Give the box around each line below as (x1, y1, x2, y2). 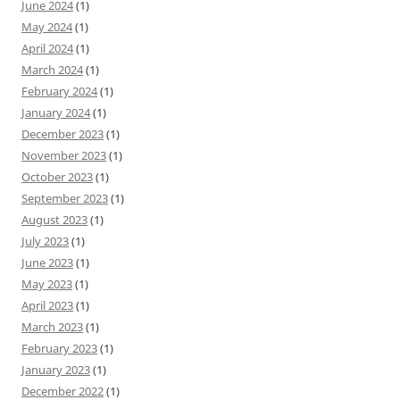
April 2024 (21, 39, 73, 56)
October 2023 (21, 168, 93, 185)
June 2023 (21, 254, 73, 271)
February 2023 (21, 339, 97, 356)
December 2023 (21, 125, 104, 142)
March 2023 (21, 318, 83, 335)
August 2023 (21, 211, 87, 228)
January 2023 (21, 361, 90, 378)
